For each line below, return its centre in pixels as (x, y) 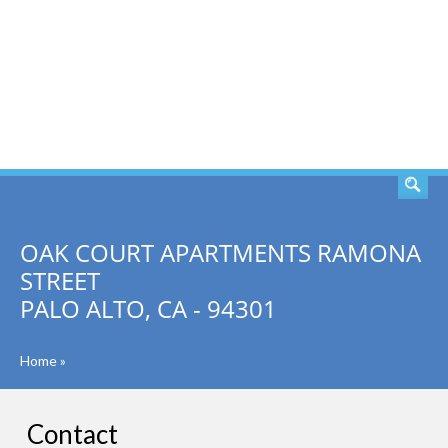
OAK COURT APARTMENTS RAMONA (220, 252)
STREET (60, 280)
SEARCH (368, 85)
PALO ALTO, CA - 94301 (148, 308)
